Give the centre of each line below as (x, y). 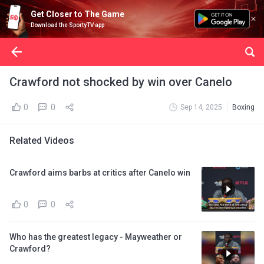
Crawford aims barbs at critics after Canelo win (100, 173)
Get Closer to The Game (77, 14)
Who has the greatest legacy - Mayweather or (96, 237)
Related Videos (42, 141)
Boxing (243, 107)
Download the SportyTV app (67, 25)
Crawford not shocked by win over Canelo (121, 82)
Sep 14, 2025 (201, 107)
